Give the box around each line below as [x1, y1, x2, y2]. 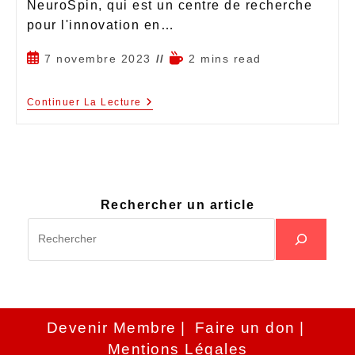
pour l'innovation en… [26, 17, 174, 32]
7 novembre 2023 [44, 52, 151, 65]
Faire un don [194, 319, 296, 336]
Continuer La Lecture [26, 96, 142, 108]
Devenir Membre [46, 319, 177, 336]
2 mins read [189, 52, 261, 65]
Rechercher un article [100, 197, 255, 212]
